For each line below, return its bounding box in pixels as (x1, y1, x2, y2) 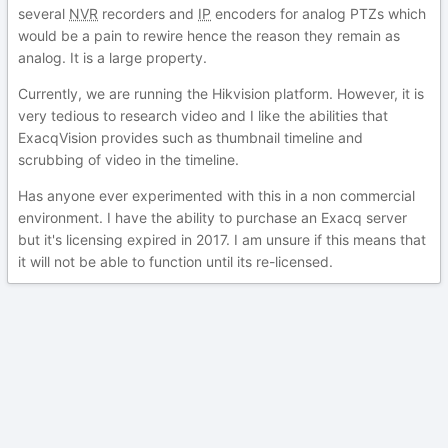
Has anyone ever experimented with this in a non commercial (18, 187, 415, 204)
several (18, 5, 69, 22)
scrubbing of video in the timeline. (18, 151, 243, 168)
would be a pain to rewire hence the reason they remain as (18, 27, 400, 44)
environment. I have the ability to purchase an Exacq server (18, 209, 407, 226)
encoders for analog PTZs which (211, 5, 426, 22)
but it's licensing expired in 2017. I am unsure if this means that (18, 231, 426, 248)
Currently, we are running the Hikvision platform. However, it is (18, 85, 424, 102)
